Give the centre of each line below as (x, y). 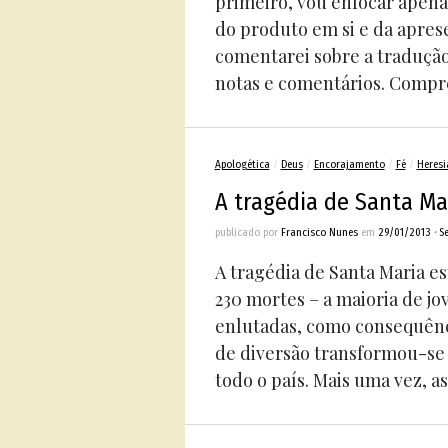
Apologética (242, 164)
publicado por (247, 232)
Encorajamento (349, 164)
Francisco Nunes (319, 232)
